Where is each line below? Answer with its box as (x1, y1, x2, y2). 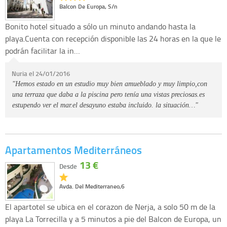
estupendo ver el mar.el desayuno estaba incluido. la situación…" (12, 101, 199, 109)
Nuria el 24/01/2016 (11, 69, 70, 79)
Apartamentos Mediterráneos (5, 142, 142, 158)
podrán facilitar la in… (5, 45, 80, 57)
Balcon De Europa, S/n (59, 2, 118, 11)
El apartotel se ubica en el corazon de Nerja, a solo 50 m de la (5, 201, 215, 212)
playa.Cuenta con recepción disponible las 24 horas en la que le (5, 33, 221, 45)
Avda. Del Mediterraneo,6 (59, 182, 125, 191)
